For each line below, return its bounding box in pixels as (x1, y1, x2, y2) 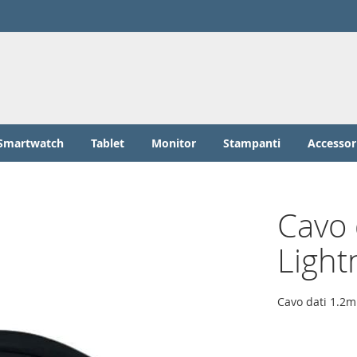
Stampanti (223, 135, 280, 151)
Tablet (91, 135, 124, 151)
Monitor (151, 135, 196, 151)
